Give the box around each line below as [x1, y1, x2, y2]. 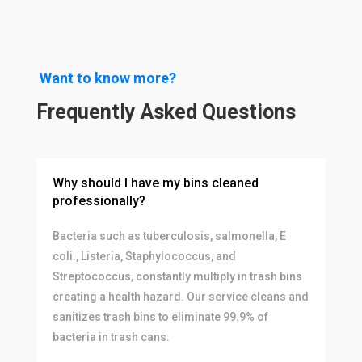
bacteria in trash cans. [52, 330, 170, 343]
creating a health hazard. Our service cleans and [52, 289, 309, 303]
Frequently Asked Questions [36, 99, 296, 124]
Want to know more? [36, 69, 176, 86]
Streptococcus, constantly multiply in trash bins [52, 269, 302, 283]
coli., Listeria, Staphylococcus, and [52, 249, 236, 263]
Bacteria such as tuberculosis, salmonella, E [52, 229, 286, 242]
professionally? [52, 192, 145, 208]
